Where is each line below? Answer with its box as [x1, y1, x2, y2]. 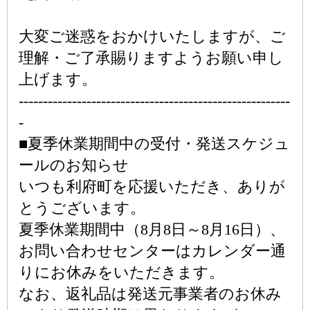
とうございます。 [19, 199, 145, 217]
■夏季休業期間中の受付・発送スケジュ [19, 135, 290, 152]
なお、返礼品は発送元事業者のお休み [19, 285, 282, 302]
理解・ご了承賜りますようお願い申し [19, 49, 284, 66]
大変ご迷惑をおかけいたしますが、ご [19, 28, 286, 45]
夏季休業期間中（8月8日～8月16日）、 [19, 221, 285, 238]
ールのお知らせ [19, 156, 129, 174]
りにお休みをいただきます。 [19, 264, 224, 281]
